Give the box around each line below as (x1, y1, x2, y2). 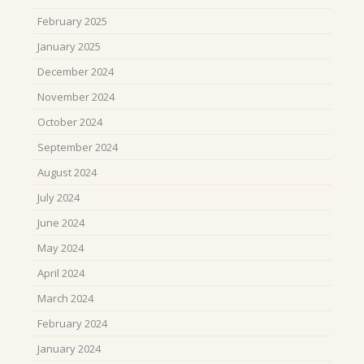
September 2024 (37, 140, 118, 155)
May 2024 (37, 240, 84, 256)
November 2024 (37, 89, 115, 105)
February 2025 (37, 14, 107, 29)
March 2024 (37, 291, 93, 306)
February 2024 (37, 316, 107, 331)
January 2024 (37, 341, 101, 357)
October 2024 (37, 115, 102, 130)
